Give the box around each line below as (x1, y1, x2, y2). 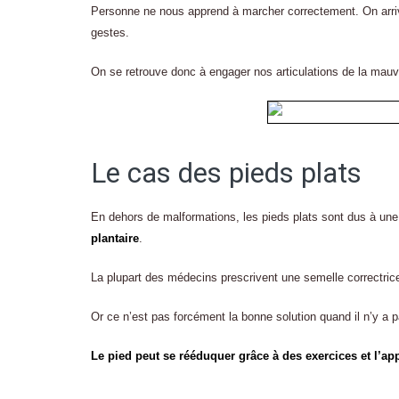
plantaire (91, 232, 139, 246)
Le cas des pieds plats (91, 157, 362, 191)
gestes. (91, 26, 129, 40)
